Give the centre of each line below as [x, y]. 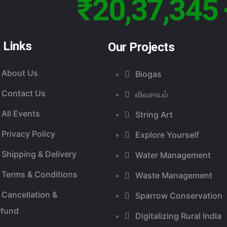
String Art [154, 114]
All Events [21, 113]
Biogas [149, 74]
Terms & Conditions [40, 174]
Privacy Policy [29, 134]
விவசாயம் [152, 94]
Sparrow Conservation [179, 195]
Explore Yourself [167, 135]
